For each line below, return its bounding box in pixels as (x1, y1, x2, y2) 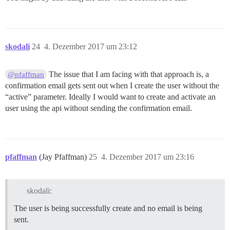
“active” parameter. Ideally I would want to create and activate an (5, 92, 216, 101)
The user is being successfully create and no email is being (14, 204, 202, 213)
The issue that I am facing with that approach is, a (47, 69, 209, 79)
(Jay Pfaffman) (39, 152, 89, 161)
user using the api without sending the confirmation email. (5, 103, 192, 112)
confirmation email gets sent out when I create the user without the (5, 81, 219, 90)
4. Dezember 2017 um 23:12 (44, 42, 137, 51)
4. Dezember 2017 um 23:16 (101, 152, 194, 161)
